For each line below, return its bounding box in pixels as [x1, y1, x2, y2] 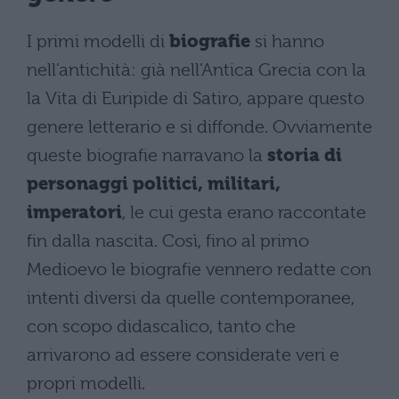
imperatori [27, 201, 122, 223]
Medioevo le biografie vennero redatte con [27, 258, 371, 280]
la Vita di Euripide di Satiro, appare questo [27, 87, 364, 109]
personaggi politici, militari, [27, 173, 281, 194]
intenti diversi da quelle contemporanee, [27, 287, 354, 308]
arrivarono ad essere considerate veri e [27, 344, 339, 365]
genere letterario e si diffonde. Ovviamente [27, 116, 372, 137]
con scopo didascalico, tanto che [27, 315, 296, 337]
